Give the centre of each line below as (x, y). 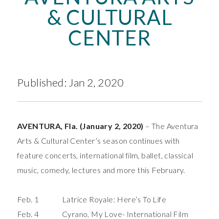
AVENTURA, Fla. (48, 126)
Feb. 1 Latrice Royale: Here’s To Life (92, 199)
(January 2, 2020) (113, 126)
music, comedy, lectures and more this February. (101, 170)
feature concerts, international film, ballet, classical (105, 155)
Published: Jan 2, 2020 (71, 83)
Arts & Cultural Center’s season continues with (99, 141)
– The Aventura (172, 126)
